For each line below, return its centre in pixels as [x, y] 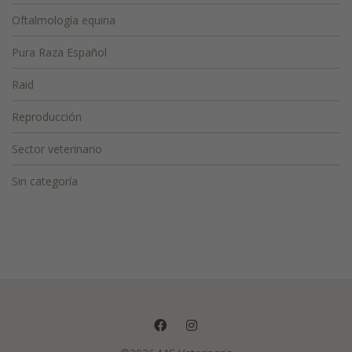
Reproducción [47, 116]
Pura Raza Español [59, 52]
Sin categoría [45, 181]
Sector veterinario [57, 148]
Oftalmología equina [64, 20]
